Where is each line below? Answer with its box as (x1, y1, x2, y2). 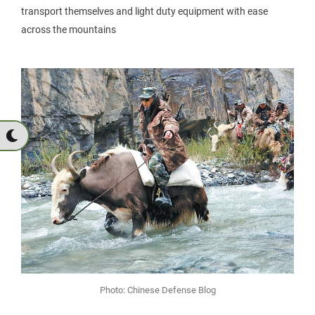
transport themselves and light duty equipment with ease (21, 5, 268, 17)
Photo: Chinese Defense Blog (99, 285, 216, 296)
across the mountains (21, 23, 116, 35)
